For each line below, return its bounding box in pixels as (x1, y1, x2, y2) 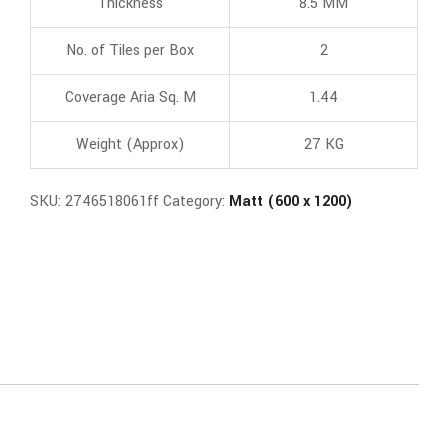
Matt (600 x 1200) (229, 191, 354, 212)
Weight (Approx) (75, 134, 185, 155)
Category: (163, 191, 230, 212)
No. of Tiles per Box (66, 40, 195, 61)
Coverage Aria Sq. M (64, 87, 196, 108)
